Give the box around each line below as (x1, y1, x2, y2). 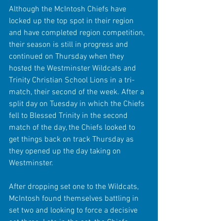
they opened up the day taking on (9, 146, 123, 156)
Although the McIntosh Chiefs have (9, 4, 128, 14)
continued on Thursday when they (9, 51, 126, 62)
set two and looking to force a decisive (9, 205, 140, 216)
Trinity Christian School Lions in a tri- (9, 75, 135, 85)
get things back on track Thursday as (9, 134, 136, 145)
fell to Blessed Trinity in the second (9, 110, 130, 121)
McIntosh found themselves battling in (9, 193, 141, 204)
